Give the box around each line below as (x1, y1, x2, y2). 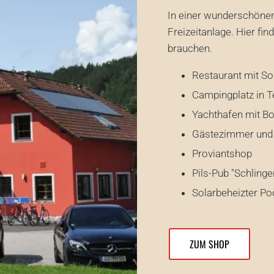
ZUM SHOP (190, 236, 229, 251)
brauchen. (168, 42, 212, 54)
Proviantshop (192, 147, 252, 160)
